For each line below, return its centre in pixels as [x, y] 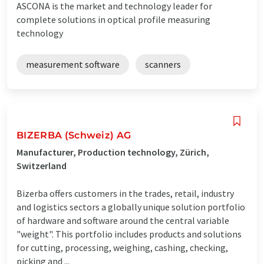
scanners [163, 64]
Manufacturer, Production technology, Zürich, [113, 152]
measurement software [73, 64]
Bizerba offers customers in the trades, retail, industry [125, 193]
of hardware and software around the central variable [123, 220]
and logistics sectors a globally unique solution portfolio [131, 207]
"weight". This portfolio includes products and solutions [129, 234]
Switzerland [42, 165]
